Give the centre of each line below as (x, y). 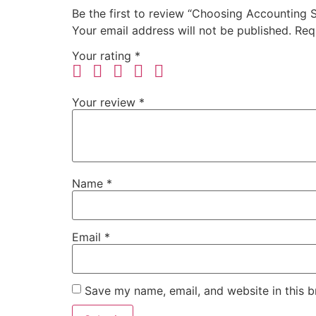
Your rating (103, 56)
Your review (105, 103)
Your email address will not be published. (182, 31)
